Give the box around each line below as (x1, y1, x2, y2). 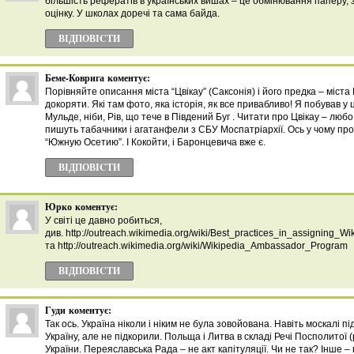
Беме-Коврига (45, 71, 104, 85)
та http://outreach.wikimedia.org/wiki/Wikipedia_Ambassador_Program (45, 240, 348, 251)
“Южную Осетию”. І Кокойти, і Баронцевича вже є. (45, 137, 265, 148)
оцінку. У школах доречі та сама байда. (45, 8, 220, 19)
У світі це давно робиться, (45, 215, 162, 226)
